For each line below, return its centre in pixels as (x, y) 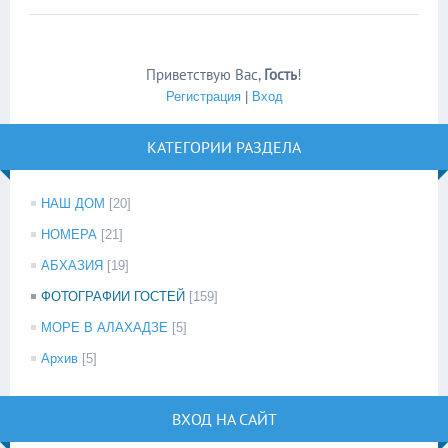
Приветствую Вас (202, 74)
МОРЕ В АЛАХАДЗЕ (104, 327)
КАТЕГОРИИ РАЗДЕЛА (224, 146)
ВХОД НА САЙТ (224, 418)
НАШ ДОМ (73, 203)
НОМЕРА (69, 234)
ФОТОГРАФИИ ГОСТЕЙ (113, 296)
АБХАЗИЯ (72, 265)
